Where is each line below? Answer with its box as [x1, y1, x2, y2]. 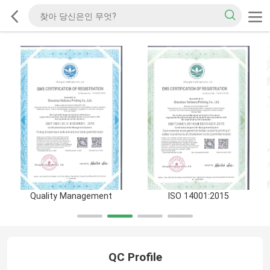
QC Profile [108, 250, 162, 264]
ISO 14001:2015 [168, 191, 230, 201]
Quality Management [30, 191, 113, 201]
